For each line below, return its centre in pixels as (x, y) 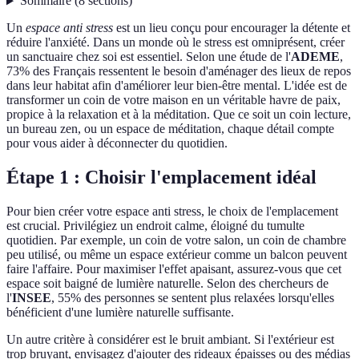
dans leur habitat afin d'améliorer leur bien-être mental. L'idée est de (177, 86)
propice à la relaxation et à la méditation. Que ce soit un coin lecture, (179, 115)
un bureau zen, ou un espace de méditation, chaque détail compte (170, 129)
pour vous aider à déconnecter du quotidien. (117, 143)
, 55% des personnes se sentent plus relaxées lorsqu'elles (193, 298)
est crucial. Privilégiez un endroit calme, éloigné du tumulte (155, 226)
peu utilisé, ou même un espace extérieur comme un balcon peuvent (177, 255)
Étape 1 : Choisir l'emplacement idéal (161, 177)
